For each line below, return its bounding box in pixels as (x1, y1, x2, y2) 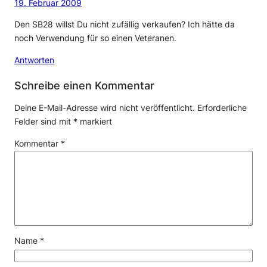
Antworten (14, 55, 54, 66)
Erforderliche (197, 103, 247, 113)
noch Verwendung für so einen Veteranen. (14, 33, 176, 44)
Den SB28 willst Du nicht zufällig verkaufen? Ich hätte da (14, 20, 235, 30)
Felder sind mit (14, 117, 73, 127)
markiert (77, 117, 112, 127)
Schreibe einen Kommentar (14, 79, 154, 92)
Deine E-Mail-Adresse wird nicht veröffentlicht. (14, 103, 195, 113)
